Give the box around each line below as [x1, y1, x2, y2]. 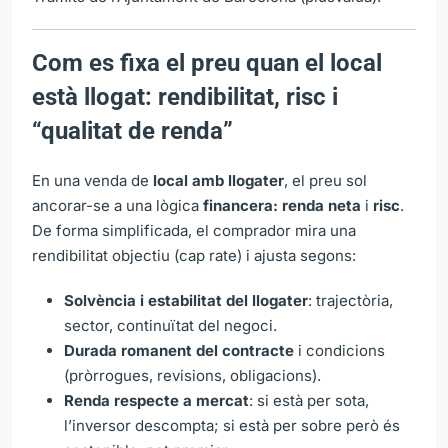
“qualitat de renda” [32, 116, 233, 145]
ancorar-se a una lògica [32, 195, 203, 215]
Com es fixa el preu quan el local [32, 48, 382, 77]
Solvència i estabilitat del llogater [64, 290, 308, 310]
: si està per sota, [249, 390, 369, 410]
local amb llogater [153, 170, 284, 190]
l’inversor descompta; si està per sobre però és [64, 415, 400, 435]
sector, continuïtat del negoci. [64, 315, 277, 335]
